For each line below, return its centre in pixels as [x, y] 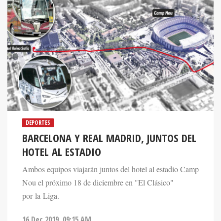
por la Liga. [41, 196]
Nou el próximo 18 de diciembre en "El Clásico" [98, 183]
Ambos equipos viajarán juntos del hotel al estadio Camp [110, 169]
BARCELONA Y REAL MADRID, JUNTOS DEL [109, 138]
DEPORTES [38, 123]
